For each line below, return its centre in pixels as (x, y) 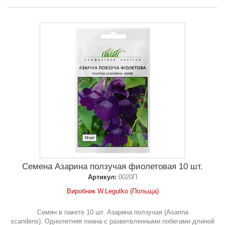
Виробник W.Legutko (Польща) (113, 191)
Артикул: (102, 177)
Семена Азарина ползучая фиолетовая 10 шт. (113, 167)
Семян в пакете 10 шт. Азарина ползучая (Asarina (113, 212)
